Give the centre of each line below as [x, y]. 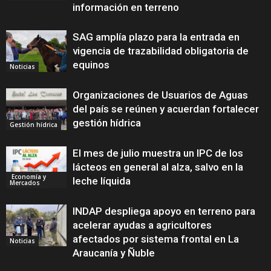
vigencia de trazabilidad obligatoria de [161, 51]
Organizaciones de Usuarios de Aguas [160, 95]
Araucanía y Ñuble [114, 253]
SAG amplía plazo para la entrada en [156, 37]
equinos [91, 65]
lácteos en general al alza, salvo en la [158, 167]
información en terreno [126, 8]
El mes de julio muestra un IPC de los [158, 153]
